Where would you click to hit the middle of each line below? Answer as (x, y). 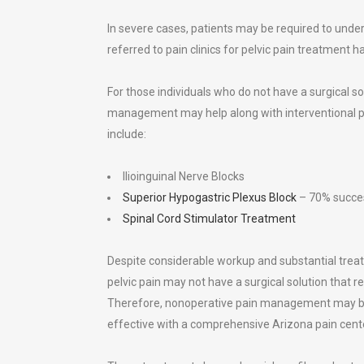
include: (127, 134)
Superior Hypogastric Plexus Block (210, 197)
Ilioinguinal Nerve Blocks (184, 176)
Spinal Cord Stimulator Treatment (209, 218)
